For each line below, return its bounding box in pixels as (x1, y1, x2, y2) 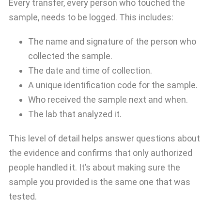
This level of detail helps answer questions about (9, 133, 200, 144)
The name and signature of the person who (28, 36, 196, 47)
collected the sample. (28, 51, 112, 62)
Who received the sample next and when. (28, 94, 188, 105)
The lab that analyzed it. (28, 109, 122, 120)
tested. (9, 191, 37, 202)
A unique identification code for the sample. (28, 80, 198, 91)
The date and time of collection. (28, 65, 152, 76)
